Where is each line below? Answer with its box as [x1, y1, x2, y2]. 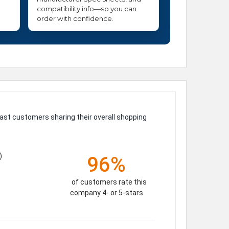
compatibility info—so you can [37, 5, 137, 13]
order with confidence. [37, 14, 114, 23]
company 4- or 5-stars [70, 188, 143, 197]
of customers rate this [71, 177, 147, 186]
